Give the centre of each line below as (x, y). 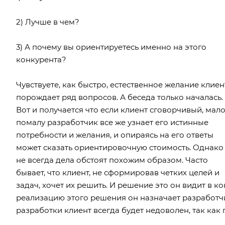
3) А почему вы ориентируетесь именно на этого (111, 47)
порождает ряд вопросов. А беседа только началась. (120, 97)
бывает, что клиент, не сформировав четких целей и (118, 172)
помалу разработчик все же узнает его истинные (112, 122)
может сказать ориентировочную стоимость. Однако (120, 147)
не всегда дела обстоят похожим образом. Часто (112, 160)
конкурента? (41, 59)
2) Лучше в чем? (48, 22)
